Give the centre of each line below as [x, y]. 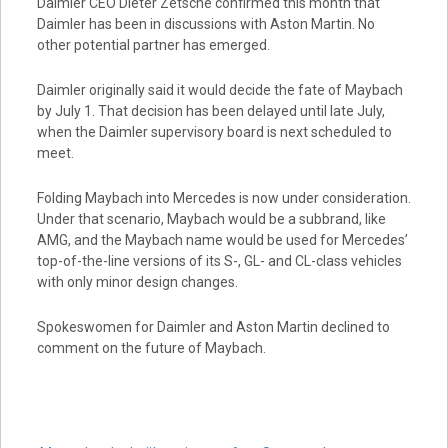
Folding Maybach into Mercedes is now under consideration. [223, 198]
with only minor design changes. [137, 282]
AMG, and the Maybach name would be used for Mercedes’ [222, 240]
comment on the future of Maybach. [151, 348]
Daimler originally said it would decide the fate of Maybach [219, 90]
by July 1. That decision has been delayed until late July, [210, 111]
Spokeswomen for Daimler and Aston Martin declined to [213, 327]
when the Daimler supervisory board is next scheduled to [214, 132]
